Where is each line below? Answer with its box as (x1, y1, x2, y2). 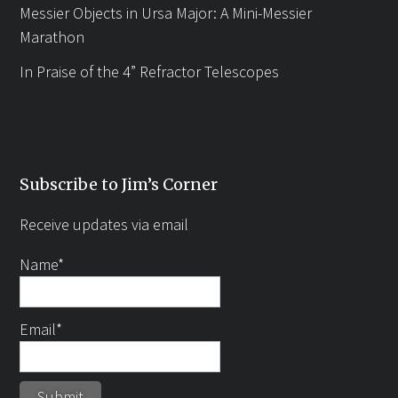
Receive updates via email (20, 213, 189, 235)
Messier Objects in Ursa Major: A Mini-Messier (20, 2, 313, 23)
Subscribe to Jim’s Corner (20, 173, 219, 195)
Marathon (20, 26, 85, 47)
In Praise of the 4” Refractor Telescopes (20, 60, 280, 82)
